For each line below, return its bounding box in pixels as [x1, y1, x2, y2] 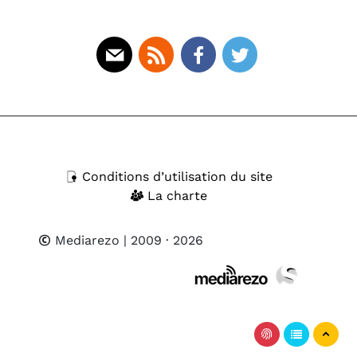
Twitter [240, 73, 281, 89]
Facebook [198, 73, 253, 89]
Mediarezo [51, 233, 120, 249]
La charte [143, 188, 207, 204]
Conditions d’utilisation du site [78, 169, 273, 185]
